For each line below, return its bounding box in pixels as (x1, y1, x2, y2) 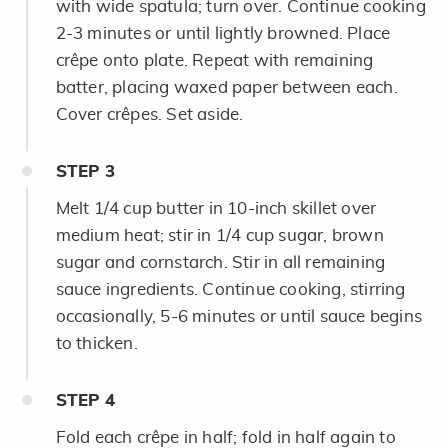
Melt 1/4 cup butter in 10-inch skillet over (55, 199, 377, 217)
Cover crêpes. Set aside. (55, 105, 244, 123)
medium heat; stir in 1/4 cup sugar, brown (55, 226, 384, 244)
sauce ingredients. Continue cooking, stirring (55, 280, 406, 298)
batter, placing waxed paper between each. (55, 78, 398, 96)
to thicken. (55, 334, 138, 352)
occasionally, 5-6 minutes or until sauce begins (55, 307, 422, 325)
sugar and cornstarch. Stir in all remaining (55, 253, 386, 271)
